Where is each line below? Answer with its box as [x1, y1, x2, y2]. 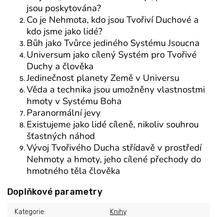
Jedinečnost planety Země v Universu [27, 72, 179, 85]
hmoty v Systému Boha [27, 95, 122, 108]
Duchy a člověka [27, 60, 93, 73]
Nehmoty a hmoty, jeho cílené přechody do [27, 153, 201, 166]
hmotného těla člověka [27, 165, 120, 178]
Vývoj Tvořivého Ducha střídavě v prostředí [27, 141, 201, 155]
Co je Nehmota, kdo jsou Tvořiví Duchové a [27, 14, 199, 27]
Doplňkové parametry [7, 186, 102, 198]
